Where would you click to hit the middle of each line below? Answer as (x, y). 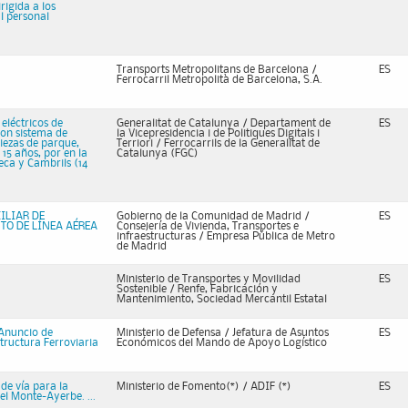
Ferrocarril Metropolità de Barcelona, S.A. (219, 80)
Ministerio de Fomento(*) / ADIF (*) (204, 387)
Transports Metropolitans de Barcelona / (217, 70)
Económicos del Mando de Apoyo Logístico (222, 343)
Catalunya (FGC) (158, 153)
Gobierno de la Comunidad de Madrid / (213, 216)
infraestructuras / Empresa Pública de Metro (226, 236)
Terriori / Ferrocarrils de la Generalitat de (218, 143)
